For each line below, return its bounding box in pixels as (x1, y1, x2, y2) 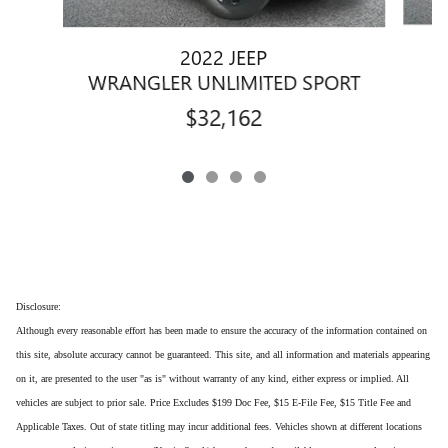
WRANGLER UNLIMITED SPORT (87, 67, 360, 96)
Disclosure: (16, 301, 61, 313)
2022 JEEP (180, 42, 268, 71)
